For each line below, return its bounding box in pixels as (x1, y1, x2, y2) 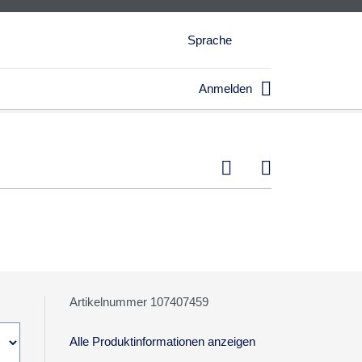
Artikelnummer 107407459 (69, 295, 208, 309)
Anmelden (198, 82, 252, 95)
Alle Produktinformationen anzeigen (69, 335, 255, 348)
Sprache (187, 33, 232, 47)
